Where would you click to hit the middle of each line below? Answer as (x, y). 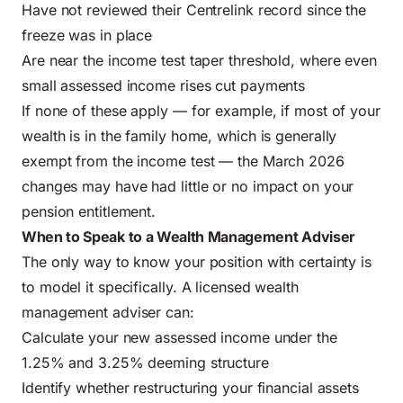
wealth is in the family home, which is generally (179, 135)
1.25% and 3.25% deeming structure (145, 362)
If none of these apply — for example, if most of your (201, 110)
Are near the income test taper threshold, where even (200, 60)
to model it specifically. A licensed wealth (160, 287)
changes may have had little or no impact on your (188, 186)
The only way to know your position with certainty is (197, 261)
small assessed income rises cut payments (164, 85)
